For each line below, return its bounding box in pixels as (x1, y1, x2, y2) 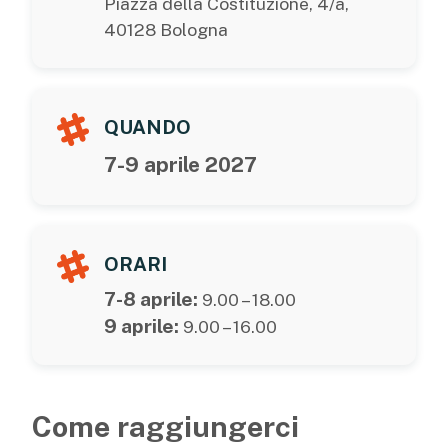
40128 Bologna (104, 18, 228, 40)
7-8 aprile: (104, 287, 198, 310)
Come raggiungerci (32, 409, 299, 443)
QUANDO (104, 115, 191, 138)
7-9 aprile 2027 (104, 151, 257, 177)
